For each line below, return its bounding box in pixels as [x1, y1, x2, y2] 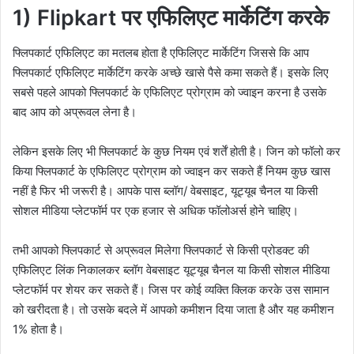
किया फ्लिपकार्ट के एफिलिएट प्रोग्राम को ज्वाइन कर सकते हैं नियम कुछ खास [13, 164, 330, 179]
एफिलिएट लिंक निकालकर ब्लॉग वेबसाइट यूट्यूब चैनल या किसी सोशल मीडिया [13, 262, 330, 278]
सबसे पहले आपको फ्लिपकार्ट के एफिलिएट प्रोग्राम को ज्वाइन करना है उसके [13, 85, 326, 100]
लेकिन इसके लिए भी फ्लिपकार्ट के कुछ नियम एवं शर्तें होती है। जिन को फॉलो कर [13, 144, 341, 160]
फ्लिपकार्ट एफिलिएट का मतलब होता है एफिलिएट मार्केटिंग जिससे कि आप [13, 45, 309, 61]
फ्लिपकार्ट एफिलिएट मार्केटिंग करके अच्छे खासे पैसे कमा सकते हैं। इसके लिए [13, 65, 329, 81]
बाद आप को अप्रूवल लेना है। [13, 104, 137, 120]
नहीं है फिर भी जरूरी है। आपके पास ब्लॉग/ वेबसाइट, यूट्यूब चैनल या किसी [13, 183, 318, 199]
